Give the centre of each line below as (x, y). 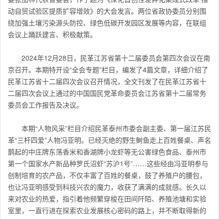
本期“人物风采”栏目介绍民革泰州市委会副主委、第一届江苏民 (116, 128)
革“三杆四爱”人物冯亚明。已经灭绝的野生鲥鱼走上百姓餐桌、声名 (109, 140)
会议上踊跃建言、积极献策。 (52, 34)
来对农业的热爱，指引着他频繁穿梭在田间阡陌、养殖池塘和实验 (107, 199)
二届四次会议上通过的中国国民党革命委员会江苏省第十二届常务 (107, 93)
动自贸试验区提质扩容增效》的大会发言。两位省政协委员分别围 (107, 11)
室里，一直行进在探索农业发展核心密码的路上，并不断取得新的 (107, 210)
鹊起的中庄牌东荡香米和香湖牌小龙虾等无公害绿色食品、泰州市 (107, 152)
